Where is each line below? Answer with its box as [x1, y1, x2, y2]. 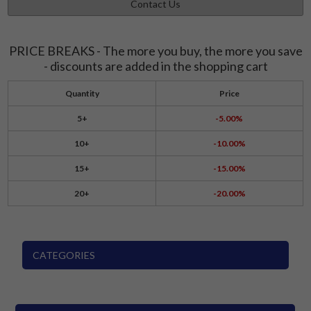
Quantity [65, 88, 99, 99]
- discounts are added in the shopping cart [43, 58, 268, 74]
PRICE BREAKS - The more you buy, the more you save [8, 43, 303, 59]
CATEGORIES [33, 249, 96, 262]
